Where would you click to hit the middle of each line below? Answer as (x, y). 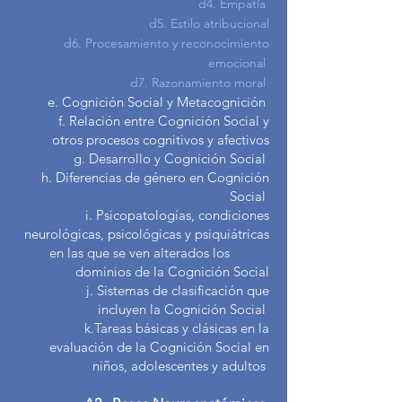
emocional (239, 63)
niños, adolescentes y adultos (181, 366)
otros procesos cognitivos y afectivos (161, 140)
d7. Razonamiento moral (182, 83)
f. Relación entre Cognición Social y (155, 121)
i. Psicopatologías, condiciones (168, 215)
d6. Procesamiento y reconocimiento (149, 43)
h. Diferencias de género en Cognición (148, 177)
